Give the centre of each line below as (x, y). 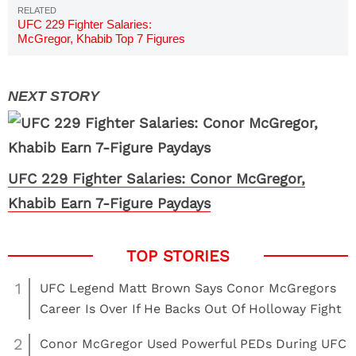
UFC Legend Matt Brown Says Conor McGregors (188, 288)
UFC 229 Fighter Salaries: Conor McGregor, (157, 178)
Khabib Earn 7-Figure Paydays (109, 203)
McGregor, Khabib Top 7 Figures (101, 39)
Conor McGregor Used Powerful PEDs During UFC (193, 344)
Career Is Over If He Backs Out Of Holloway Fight (191, 309)
